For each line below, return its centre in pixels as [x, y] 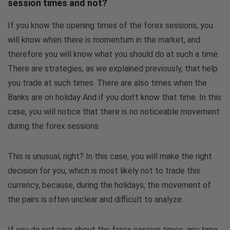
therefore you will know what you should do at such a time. [113, 54]
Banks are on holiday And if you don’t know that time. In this [114, 97]
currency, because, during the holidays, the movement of [109, 185]
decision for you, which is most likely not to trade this [104, 170]
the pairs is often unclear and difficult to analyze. [95, 199]
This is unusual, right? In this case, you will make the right [110, 156]
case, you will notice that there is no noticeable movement [114, 111]
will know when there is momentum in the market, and [104, 40]
